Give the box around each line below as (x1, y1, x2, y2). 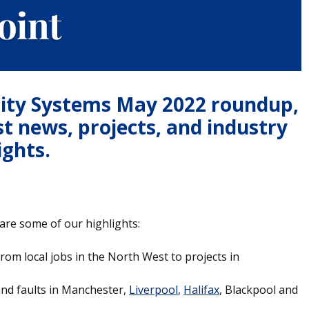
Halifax (183, 282, 219, 298)
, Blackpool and (219, 282, 298, 298)
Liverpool (129, 282, 178, 298)
